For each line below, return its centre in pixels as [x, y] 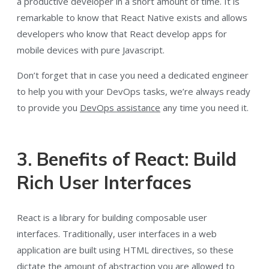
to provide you [48, 108]
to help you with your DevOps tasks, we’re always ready [134, 92]
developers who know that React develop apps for [122, 34]
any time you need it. [204, 108]
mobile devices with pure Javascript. [91, 50]
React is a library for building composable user [112, 217]
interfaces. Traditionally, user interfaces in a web [117, 233]
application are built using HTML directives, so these [125, 249]
